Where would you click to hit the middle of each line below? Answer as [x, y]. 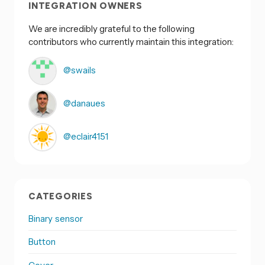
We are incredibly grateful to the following [112, 28]
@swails [79, 70]
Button [42, 242]
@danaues [83, 103]
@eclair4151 [85, 136]
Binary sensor [56, 219]
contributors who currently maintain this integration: [131, 41]
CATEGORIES [61, 196]
